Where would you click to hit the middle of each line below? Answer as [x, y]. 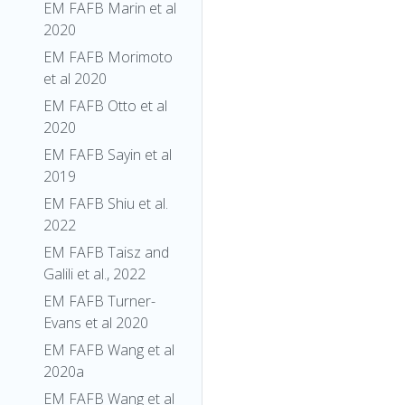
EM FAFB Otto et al [105, 106]
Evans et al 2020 [96, 323]
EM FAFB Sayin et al [108, 155]
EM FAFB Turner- [99, 301]
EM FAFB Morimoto [108, 57]
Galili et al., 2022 [94, 274]
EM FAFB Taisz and [106, 252]
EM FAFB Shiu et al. [106, 203]
